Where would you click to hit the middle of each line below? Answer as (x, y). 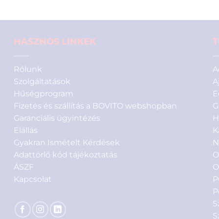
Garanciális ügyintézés (57, 118)
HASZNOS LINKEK (55, 42)
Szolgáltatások (42, 82)
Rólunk (28, 69)
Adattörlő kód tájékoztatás (66, 155)
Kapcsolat (33, 179)
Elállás (26, 131)
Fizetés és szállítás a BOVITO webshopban (96, 106)
